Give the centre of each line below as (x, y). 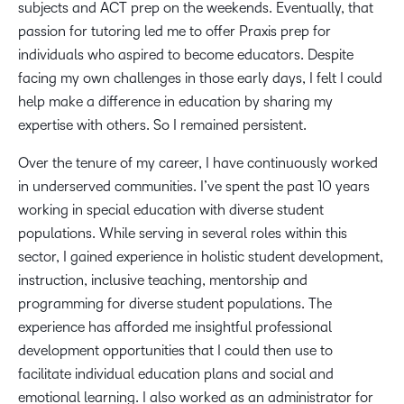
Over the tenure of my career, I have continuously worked (198, 163)
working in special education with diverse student (171, 210)
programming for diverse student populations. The (175, 303)
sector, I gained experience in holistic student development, (201, 257)
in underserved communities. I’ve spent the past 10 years (194, 186)
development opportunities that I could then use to (175, 350)
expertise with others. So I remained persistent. (164, 125)
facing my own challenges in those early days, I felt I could (200, 78)
